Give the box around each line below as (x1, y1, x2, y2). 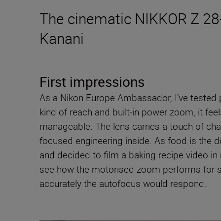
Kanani (39, 28, 84, 49)
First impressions (39, 72, 145, 91)
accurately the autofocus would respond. (39, 177, 209, 190)
